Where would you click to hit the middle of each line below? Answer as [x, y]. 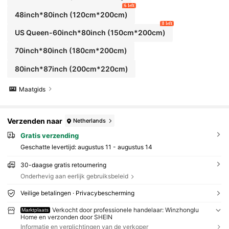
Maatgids [32, 89]
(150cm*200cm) [135, 33]
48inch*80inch [41, 15]
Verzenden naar [35, 121]
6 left [129, 5]
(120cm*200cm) [98, 15]
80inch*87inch [41, 68]
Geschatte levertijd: [49, 147]
